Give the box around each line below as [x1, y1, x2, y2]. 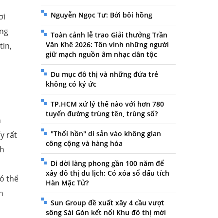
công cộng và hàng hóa [45, 139, 123, 148]
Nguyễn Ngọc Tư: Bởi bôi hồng [50, 10, 152, 20]
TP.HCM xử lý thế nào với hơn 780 [50, 99, 164, 109]
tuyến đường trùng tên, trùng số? [45, 109, 158, 119]
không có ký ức [45, 79, 96, 89]
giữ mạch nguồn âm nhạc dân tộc [45, 50, 157, 59]
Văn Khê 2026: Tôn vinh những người [45, 40, 169, 50]
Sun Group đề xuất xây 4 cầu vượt [50, 198, 164, 208]
